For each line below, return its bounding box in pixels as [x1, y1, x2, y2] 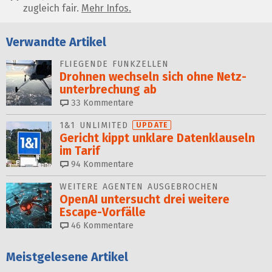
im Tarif [59, 144, 100, 158]
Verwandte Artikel [6, 34, 106, 49]
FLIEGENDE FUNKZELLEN [59, 59, 169, 69]
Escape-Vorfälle [59, 205, 146, 219]
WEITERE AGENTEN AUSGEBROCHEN [59, 182, 219, 192]
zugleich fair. [23, 2, 81, 14]
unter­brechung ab [59, 83, 157, 97]
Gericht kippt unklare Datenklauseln [59, 131, 255, 145]
